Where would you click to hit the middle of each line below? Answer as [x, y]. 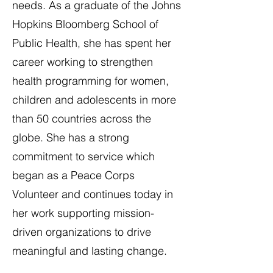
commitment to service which [83, 157]
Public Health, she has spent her [92, 43]
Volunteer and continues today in [93, 194]
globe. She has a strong [71, 138]
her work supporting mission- [83, 213]
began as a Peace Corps [73, 175]
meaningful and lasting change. [91, 251]
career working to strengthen [83, 62]
